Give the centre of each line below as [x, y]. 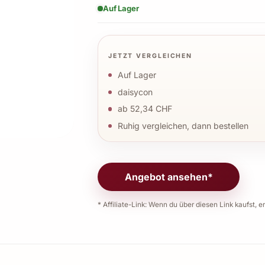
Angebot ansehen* [169, 177]
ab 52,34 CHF [145, 109]
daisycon [135, 92]
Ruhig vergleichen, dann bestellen [183, 126]
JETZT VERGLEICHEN [150, 56]
